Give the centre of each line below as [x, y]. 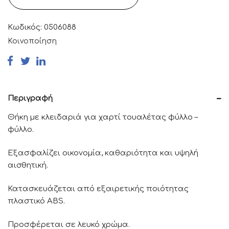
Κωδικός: [26, 27]
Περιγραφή [30, 98]
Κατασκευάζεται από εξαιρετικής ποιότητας [98, 189]
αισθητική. [28, 165]
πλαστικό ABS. [36, 201]
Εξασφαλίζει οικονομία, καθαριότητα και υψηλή [103, 153]
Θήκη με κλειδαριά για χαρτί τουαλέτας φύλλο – [103, 117]
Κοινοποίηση [32, 41]
